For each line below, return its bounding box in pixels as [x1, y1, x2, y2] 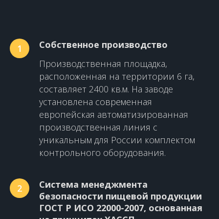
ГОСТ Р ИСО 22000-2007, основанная [39, 202, 202, 214]
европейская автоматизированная [39, 109, 188, 121]
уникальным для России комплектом [39, 134, 195, 146]
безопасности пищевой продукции [39, 190, 202, 202]
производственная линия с [39, 121, 157, 133]
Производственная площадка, [39, 58, 167, 70]
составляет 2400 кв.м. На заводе [39, 83, 173, 95]
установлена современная [39, 96, 152, 108]
